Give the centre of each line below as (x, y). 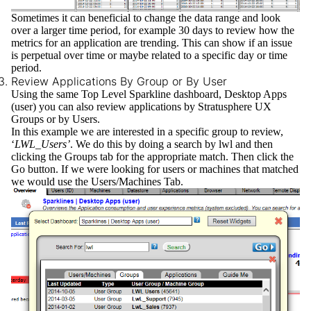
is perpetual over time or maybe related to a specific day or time (149, 56)
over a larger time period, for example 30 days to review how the (153, 31)
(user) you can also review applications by (104, 107)
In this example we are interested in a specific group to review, (147, 132)
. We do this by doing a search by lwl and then (171, 144)
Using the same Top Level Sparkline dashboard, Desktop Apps (149, 94)
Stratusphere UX (235, 107)
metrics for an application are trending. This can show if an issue (152, 43)
